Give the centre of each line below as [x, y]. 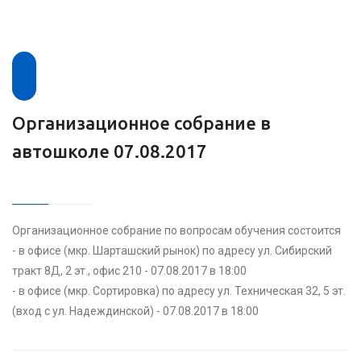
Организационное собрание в [141, 123]
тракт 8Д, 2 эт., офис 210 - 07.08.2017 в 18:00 [129, 271]
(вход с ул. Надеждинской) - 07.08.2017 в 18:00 [135, 311]
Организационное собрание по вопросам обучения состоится [176, 230]
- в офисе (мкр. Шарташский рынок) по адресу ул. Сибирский [172, 251]
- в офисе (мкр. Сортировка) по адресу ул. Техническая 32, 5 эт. [179, 291]
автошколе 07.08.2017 [110, 151]
